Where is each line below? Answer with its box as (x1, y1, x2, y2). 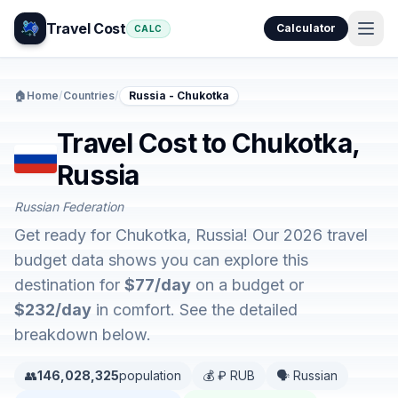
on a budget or (191, 275, 304, 294)
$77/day (124, 275, 191, 294)
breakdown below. (14, 325, 151, 344)
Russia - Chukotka (129, 89, 229, 102)
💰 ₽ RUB (203, 368, 255, 383)
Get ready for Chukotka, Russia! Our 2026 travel (14, 226, 368, 244)
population (119, 368, 181, 383)
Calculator (276, 21, 336, 35)
